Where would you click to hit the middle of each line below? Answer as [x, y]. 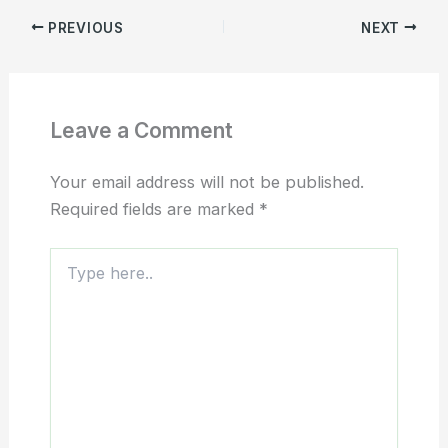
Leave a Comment [141, 131]
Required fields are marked [154, 209]
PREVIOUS [84, 27]
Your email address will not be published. [206, 182]
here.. [67, 276]
